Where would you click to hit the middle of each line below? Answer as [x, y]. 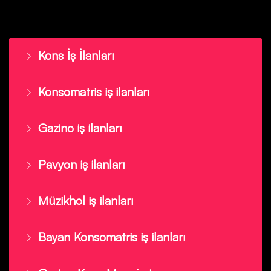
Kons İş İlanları [76, 55]
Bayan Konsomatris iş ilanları [112, 237]
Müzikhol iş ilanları [86, 201]
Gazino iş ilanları [80, 128]
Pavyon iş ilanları [82, 164]
